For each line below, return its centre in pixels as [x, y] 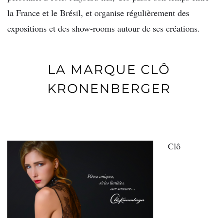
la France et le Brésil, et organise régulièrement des [98, 13]
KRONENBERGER [109, 88]
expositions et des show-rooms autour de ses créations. [104, 28]
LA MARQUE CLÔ [109, 69]
